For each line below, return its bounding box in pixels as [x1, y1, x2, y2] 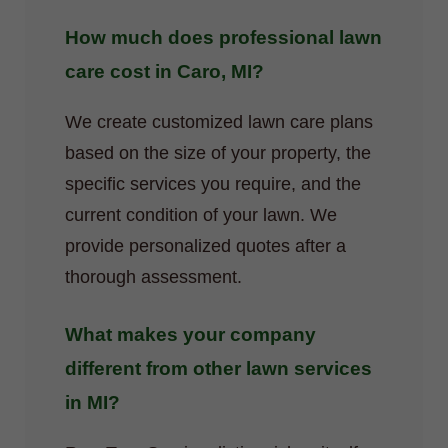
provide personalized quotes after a [65, 236, 346, 257]
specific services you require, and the [65, 174, 361, 195]
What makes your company [65, 324, 316, 346]
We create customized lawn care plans [65, 112, 373, 133]
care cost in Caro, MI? [65, 61, 264, 83]
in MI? [65, 392, 120, 414]
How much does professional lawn [65, 27, 382, 49]
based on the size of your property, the [65, 143, 371, 164]
